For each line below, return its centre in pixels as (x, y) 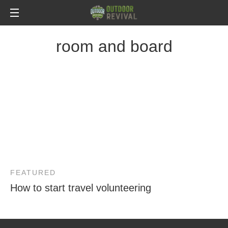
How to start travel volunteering (81, 188)
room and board (114, 46)
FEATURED (33, 173)
